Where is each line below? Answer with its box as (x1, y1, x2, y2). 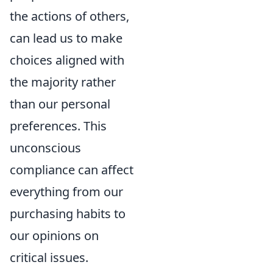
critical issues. (10, 249, 88, 266)
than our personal (10, 96, 110, 112)
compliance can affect (10, 161, 133, 178)
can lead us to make (10, 30, 122, 46)
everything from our (10, 183, 123, 200)
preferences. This (10, 118, 107, 134)
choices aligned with (10, 52, 124, 68)
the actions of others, (10, 8, 129, 24)
